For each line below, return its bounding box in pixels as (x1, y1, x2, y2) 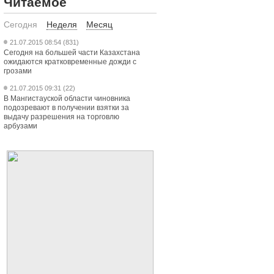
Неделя (46, 20, 77, 29)
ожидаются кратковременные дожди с (4, 57, 136, 66)
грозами (4, 67, 32, 75)
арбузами (4, 122, 37, 130)
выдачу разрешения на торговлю (4, 113, 119, 121)
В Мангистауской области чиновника (4, 94, 130, 103)
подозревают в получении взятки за (4, 103, 129, 112)
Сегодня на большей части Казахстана (4, 48, 140, 57)
